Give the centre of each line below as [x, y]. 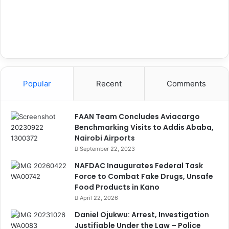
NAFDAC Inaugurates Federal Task [139, 166]
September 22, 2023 [107, 149]
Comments [187, 84]
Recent [109, 84]
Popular [37, 84]
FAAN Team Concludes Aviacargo [137, 117]
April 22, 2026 [99, 198]
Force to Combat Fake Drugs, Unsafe [144, 177]
